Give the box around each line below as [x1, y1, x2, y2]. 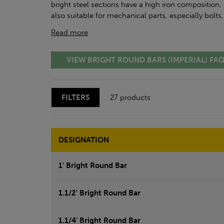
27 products [110, 93, 150, 102]
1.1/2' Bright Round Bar [58, 188, 140, 198]
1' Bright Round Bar [58, 161, 127, 170]
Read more [51, 28, 88, 37]
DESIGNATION [58, 135, 109, 145]
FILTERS [61, 93, 89, 102]
